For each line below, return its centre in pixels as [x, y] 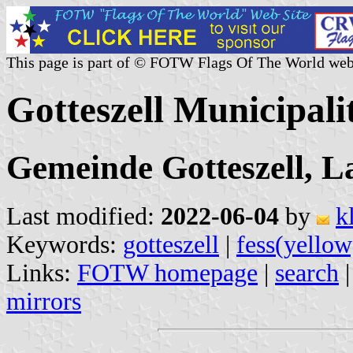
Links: [42, 273]
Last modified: [84, 216]
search [307, 273]
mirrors [44, 301]
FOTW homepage [167, 273]
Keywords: [65, 244]
